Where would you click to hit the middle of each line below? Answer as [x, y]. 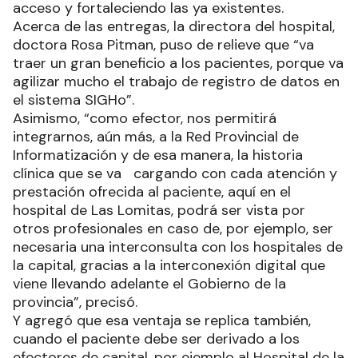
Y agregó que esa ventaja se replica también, [162, 320]
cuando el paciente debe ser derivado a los [156, 338]
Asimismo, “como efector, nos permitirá [145, 118]
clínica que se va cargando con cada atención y [175, 173]
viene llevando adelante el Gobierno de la [149, 283]
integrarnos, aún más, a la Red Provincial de [156, 136]
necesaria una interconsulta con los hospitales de [178, 247]
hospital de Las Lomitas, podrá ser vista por [159, 210]
